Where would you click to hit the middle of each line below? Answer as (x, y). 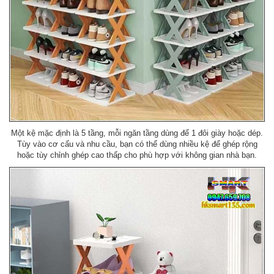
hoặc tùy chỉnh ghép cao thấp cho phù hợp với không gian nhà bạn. (137, 155)
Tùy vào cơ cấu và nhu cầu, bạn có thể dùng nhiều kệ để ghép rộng (137, 144)
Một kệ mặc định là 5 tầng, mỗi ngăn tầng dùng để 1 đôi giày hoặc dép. (137, 133)
